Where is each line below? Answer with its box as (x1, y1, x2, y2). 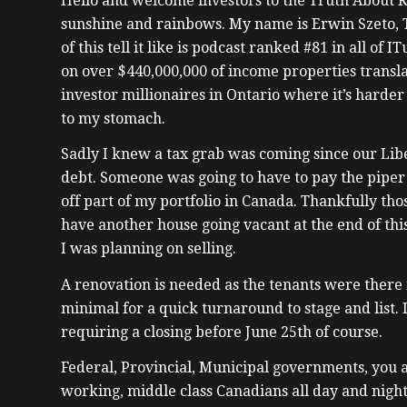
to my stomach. (61, 109, 165, 127)
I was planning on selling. (61, 240, 236, 258)
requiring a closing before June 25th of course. (61, 323, 382, 341)
